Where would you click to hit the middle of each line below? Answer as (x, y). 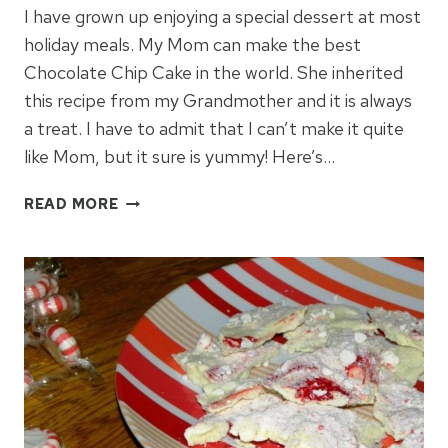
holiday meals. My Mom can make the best (192, 45)
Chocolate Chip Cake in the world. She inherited (213, 73)
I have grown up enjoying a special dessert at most (222, 17)
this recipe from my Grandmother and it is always (218, 101)
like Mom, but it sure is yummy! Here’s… (179, 157)
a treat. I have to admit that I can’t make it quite (214, 129)
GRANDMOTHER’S (189, 200)
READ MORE (71, 204)
